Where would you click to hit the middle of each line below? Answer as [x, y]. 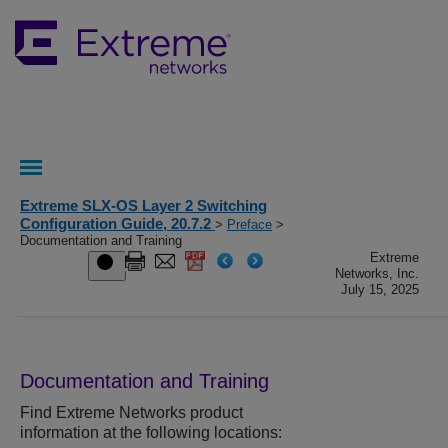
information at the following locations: [151, 433]
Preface [249, 224]
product [214, 413]
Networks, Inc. [377, 273]
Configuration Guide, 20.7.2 [117, 223]
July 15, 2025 [380, 289]
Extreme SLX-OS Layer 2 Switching [143, 205]
